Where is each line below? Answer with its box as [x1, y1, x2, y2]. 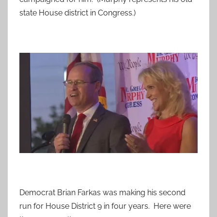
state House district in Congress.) [19, 8, 136, 18]
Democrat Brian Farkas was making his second [19, 188, 186, 198]
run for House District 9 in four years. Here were [19, 201, 191, 211]
